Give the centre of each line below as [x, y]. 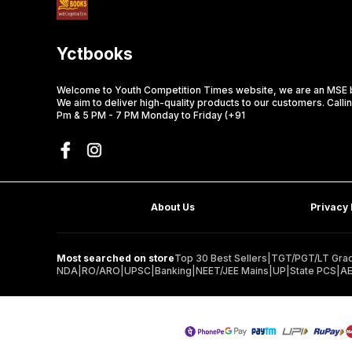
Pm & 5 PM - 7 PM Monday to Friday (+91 [151, 115]
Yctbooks [95, 54]
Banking [173, 271]
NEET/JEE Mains [232, 271]
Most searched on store [115, 258]
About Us [173, 207]
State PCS [313, 271]
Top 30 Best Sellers [221, 258]
